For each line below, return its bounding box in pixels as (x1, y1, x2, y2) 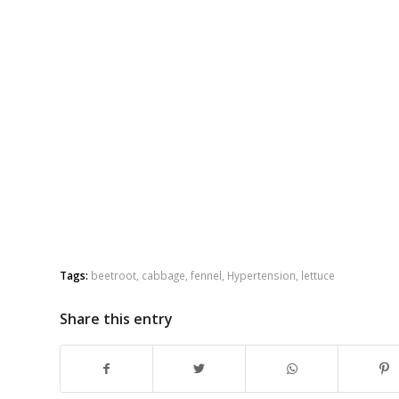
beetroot (91, 268, 136, 283)
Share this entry (60, 309, 173, 330)
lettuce (301, 268, 335, 283)
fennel (191, 268, 222, 283)
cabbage (142, 268, 185, 283)
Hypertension (227, 268, 296, 283)
